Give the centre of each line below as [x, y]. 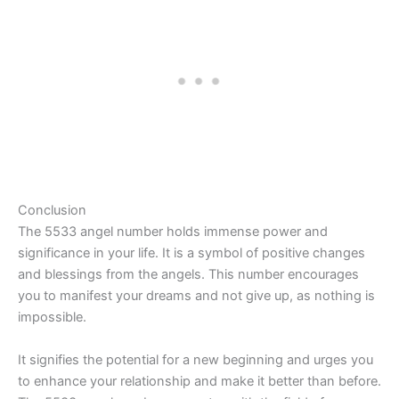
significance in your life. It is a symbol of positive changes [191, 253]
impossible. [52, 318]
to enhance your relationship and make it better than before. [199, 381]
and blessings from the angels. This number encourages [188, 275]
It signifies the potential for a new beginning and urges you [195, 359]
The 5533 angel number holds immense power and [173, 232]
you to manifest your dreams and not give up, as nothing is [196, 296]
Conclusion [52, 211]
